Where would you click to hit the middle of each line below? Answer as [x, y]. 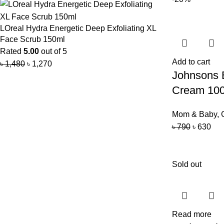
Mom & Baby [194, 114]
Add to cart [191, 62]
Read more [191, 214]
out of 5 [53, 51]
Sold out [186, 164]
